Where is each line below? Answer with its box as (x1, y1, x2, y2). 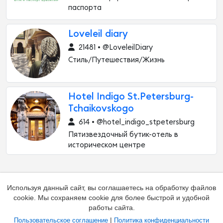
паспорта (68, 4, 102, 11)
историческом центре (68, 141, 145, 149)
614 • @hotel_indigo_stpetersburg (77, 118, 195, 126)
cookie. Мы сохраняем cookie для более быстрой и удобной (13, 194, 210, 202)
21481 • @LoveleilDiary (77, 44, 153, 51)
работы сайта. (88, 204, 135, 212)
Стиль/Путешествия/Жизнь (68, 56, 165, 64)
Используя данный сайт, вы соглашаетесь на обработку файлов (7, 184, 216, 192)
